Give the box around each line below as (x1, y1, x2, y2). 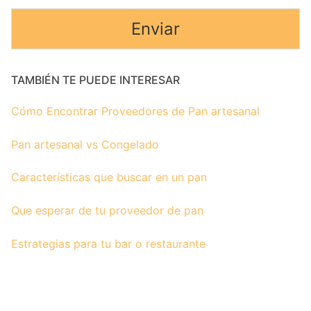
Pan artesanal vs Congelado (11, 137, 159, 151)
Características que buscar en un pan (11, 170, 207, 185)
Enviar (131, 19, 180, 40)
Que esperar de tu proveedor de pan (11, 203, 203, 217)
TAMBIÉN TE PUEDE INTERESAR (11, 73, 180, 87)
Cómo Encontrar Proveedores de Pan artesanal (11, 104, 260, 119)
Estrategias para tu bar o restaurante (11, 236, 205, 251)
